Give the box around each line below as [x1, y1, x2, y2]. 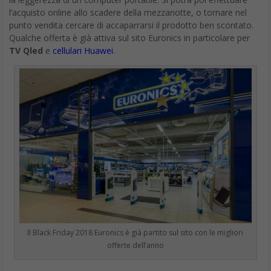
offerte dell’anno [106, 240, 164, 250]
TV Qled [9, 44, 43, 56]
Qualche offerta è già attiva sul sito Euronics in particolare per [9, 31, 250, 44]
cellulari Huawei [53, 44, 113, 56]
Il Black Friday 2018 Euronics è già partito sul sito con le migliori [27, 227, 244, 238]
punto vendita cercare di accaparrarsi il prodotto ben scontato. [9, 19, 253, 31]
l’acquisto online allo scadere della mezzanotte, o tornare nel [9, 6, 247, 18]
